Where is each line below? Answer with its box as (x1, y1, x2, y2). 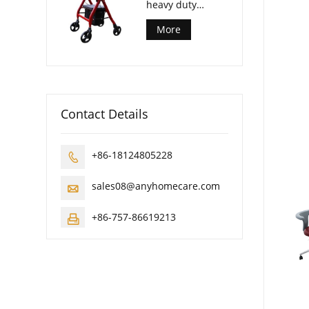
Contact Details (61, 106, 149, 123)
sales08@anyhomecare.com (92, 179, 221, 193)
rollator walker (146, 10, 214, 24)
